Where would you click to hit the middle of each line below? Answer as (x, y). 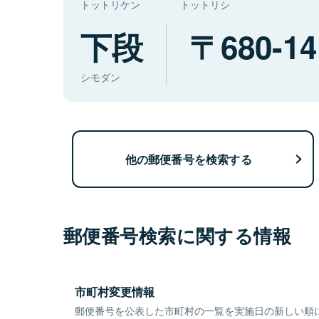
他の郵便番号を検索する (188, 159)
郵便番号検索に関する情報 (178, 236)
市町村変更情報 (115, 292)
